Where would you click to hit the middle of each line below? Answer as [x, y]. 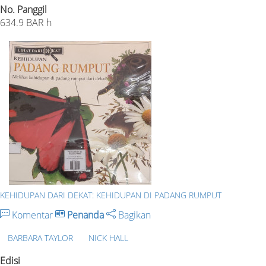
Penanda [85, 215]
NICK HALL [108, 237]
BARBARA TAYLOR [40, 237]
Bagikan [133, 215]
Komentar [32, 215]
